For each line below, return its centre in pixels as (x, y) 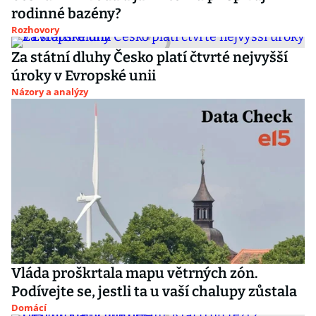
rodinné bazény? (66, 13)
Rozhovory (35, 30)
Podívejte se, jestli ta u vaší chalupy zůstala (154, 291)
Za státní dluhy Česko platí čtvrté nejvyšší (150, 57)
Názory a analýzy (50, 92)
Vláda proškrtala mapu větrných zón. (135, 273)
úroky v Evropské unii (84, 75)
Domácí (29, 308)
